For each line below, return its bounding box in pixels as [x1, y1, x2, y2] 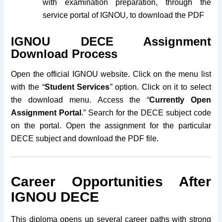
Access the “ [97, 96, 149, 105]
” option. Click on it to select [110, 83, 211, 92]
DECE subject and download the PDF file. [11, 134, 161, 143]
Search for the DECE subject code [86, 109, 211, 117]
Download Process [11, 47, 118, 60]
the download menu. [11, 96, 98, 105]
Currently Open [149, 96, 211, 105]
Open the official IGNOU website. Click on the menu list [11, 70, 211, 79]
